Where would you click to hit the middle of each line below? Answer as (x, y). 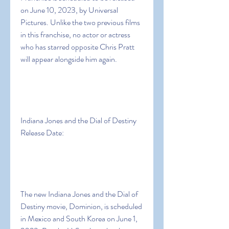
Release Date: (42, 133)
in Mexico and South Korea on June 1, (79, 219)
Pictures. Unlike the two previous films (80, 22)
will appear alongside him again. (69, 59)
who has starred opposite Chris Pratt (77, 47)
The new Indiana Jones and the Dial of (79, 194)
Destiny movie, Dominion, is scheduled (81, 206)
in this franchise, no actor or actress (75, 35)
